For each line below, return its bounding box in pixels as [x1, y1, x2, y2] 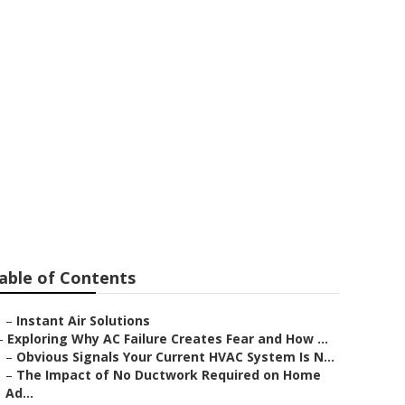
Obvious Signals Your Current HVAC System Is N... [16, 348, 334, 365]
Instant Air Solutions [16, 312, 150, 329]
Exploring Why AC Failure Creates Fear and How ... [7, 330, 328, 347]
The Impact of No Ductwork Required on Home [16, 366, 321, 383]
